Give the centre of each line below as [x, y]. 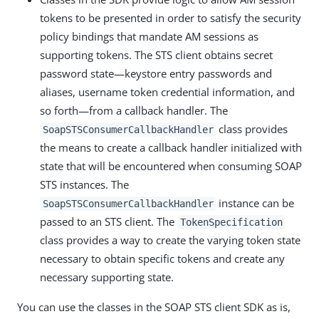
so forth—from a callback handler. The [134, 110]
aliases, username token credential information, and [167, 91]
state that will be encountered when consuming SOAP [171, 166]
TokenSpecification [231, 222]
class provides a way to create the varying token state [170, 240]
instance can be [255, 203]
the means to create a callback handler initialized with [171, 147]
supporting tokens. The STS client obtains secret [156, 54]
